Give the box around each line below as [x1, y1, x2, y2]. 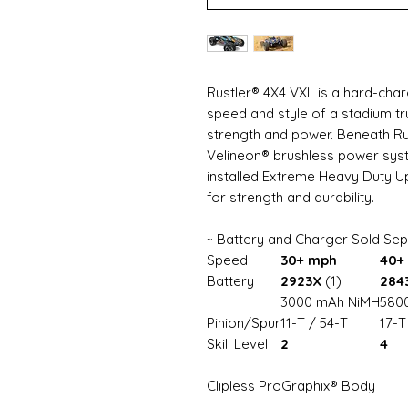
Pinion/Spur [207, 314, 280, 332]
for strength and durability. [207, 189, 374, 207]
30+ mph [280, 251, 337, 270]
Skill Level [207, 335, 268, 353]
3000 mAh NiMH [280, 293, 380, 311]
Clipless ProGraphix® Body [207, 377, 375, 395]
